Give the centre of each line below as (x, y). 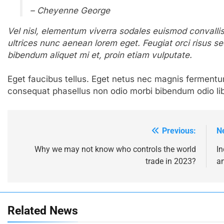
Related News (42, 210)
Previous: (179, 130)
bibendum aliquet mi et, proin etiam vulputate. (99, 55)
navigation (45, 151)
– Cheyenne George (70, 11)
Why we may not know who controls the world (115, 149)
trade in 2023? (171, 161)
